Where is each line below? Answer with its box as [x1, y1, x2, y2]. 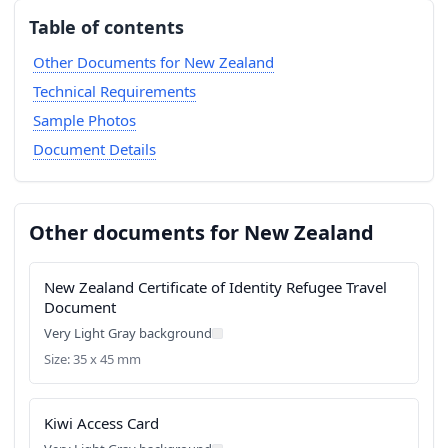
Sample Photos [32, 110, 136, 130]
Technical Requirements [32, 81, 196, 101]
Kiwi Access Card [44, 413, 159, 433]
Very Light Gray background [44, 324, 212, 342]
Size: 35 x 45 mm [44, 350, 141, 368]
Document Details [32, 139, 156, 159]
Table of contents [29, 14, 184, 39]
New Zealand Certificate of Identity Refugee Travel [44, 277, 387, 297]
